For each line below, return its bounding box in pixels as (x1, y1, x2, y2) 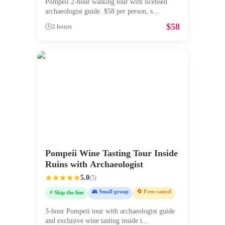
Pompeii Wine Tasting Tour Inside (45, 148, 178, 159)
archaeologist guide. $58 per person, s (45, 8, 153, 16)
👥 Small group (92, 188, 129, 195)
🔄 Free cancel (137, 188, 171, 195)
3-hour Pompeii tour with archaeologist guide (45, 207, 175, 215)
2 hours (52, 23, 72, 31)
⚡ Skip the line (49, 189, 84, 196)
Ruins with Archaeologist (45, 159, 143, 170)
